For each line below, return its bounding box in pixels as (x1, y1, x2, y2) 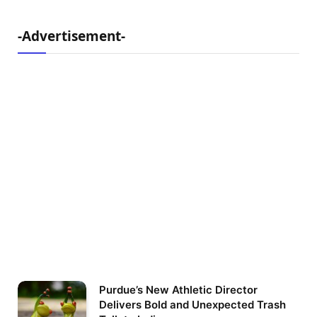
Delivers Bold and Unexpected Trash (99, 297, 286, 311)
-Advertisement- (18, 26, 125, 45)
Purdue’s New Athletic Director (99, 282, 258, 296)
